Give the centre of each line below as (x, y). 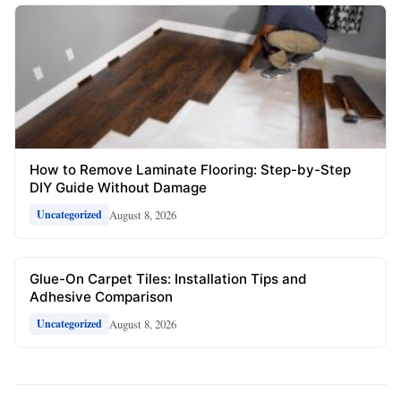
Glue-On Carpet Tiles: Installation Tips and (168, 279)
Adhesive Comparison (101, 297)
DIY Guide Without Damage (118, 188)
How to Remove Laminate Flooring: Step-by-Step (190, 170)
